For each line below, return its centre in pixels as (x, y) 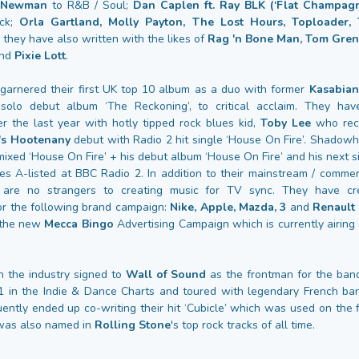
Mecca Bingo (79, 224)
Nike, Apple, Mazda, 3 (230, 208)
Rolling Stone (133, 325)
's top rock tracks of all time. (243, 325)
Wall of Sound (166, 275)
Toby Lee (286, 123)
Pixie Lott (40, 56)
